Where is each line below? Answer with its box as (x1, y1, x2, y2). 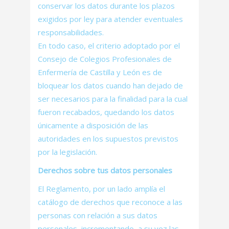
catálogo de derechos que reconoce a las (38, 197, 182, 207)
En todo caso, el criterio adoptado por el (38, 40, 180, 51)
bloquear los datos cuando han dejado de (38, 80, 183, 90)
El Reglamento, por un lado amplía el (38, 184, 165, 194)
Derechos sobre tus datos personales (38, 165, 172, 175)
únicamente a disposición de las (38, 120, 148, 130)
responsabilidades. (38, 27, 104, 37)
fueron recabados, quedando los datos (38, 107, 174, 117)
